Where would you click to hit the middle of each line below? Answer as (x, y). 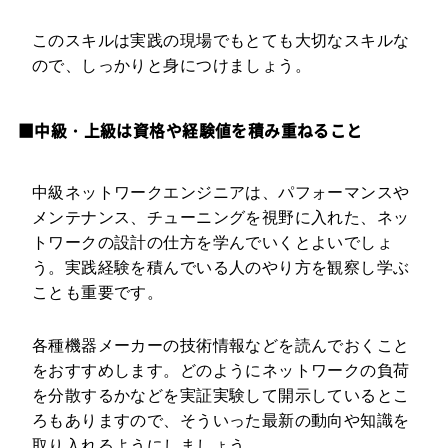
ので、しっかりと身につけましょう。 (171, 65)
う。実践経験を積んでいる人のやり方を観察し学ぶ (220, 268)
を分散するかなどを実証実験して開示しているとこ (220, 396)
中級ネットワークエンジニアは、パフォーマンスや (220, 193)
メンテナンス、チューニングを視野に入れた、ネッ (220, 218)
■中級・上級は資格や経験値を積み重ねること (190, 131)
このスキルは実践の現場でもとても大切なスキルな (220, 40)
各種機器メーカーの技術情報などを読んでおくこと (220, 346)
